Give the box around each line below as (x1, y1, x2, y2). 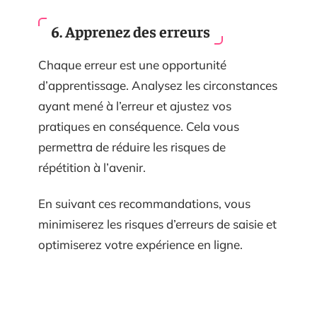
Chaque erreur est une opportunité (38, 57, 226, 72)
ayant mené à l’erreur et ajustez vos (38, 98, 231, 113)
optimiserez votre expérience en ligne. (38, 237, 243, 253)
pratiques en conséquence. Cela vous (38, 118, 239, 134)
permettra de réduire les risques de (38, 139, 226, 154)
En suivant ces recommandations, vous (38, 196, 250, 212)
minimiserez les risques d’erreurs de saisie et (38, 217, 277, 232)
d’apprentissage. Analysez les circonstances (38, 77, 277, 93)
